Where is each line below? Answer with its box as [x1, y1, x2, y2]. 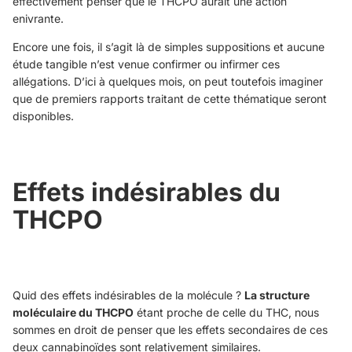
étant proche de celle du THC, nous [134, 306, 319, 320]
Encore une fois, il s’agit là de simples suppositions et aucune [13, 40, 324, 54]
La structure [244, 288, 310, 302]
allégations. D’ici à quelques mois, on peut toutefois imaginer [13, 75, 323, 89]
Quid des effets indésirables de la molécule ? [13, 288, 244, 302]
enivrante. [13, 12, 64, 26]
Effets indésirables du [13, 177, 280, 208]
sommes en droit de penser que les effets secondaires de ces [13, 323, 328, 337]
